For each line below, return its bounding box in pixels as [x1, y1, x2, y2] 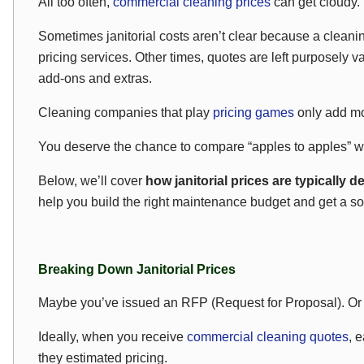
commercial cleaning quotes [187, 330, 349, 344]
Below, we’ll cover [38, 174, 145, 188]
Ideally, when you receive [38, 330, 187, 344]
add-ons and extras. [38, 71, 152, 85]
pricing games [213, 106, 294, 119]
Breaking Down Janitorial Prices [38, 262, 236, 276]
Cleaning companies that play [38, 106, 213, 119]
